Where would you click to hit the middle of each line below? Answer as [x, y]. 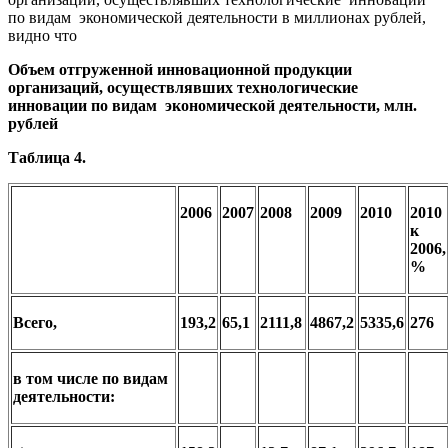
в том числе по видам [90, 378]
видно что [44, 35]
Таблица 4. [47, 157]
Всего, [35, 322]
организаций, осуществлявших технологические [185, 87]
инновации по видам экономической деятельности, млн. [212, 105]
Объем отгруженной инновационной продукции [180, 69]
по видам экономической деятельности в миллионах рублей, [217, 17]
